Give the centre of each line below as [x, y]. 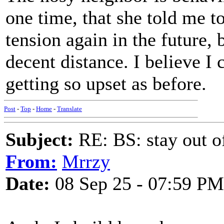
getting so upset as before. [106, 83]
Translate [69, 109]
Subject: [39, 139]
